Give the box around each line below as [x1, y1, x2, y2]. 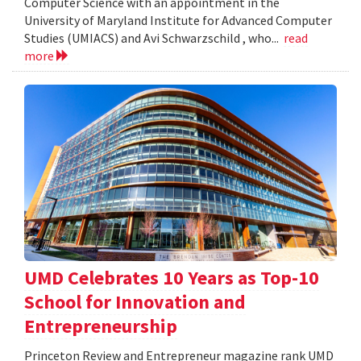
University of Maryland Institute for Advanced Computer [24, 12, 332, 29]
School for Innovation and [24, 288, 246, 314]
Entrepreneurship [24, 313, 177, 338]
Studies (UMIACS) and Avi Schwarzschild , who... [24, 30, 284, 47]
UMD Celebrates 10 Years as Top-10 [24, 264, 319, 290]
